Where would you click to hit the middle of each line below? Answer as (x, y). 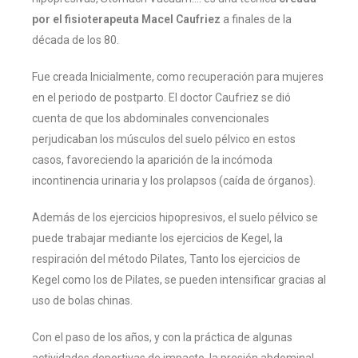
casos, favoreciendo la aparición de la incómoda (152, 160)
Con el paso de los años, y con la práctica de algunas (162, 338)
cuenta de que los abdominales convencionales (151, 119)
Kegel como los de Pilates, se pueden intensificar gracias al (179, 280)
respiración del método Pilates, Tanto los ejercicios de (166, 259)
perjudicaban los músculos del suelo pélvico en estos (164, 139)
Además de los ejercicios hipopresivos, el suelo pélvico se (175, 218)
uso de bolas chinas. (82, 301)
